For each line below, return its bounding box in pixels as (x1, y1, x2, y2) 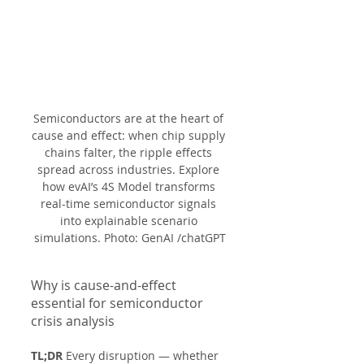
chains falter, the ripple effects (45, 144, 215, 160)
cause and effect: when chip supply (32, 127, 228, 143)
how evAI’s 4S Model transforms (41, 178, 219, 194)
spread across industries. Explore (37, 161, 223, 177)
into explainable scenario (59, 212, 201, 228)
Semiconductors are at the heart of (33, 110, 227, 126)
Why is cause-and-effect (31, 275, 180, 294)
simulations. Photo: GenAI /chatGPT (34, 229, 226, 245)
